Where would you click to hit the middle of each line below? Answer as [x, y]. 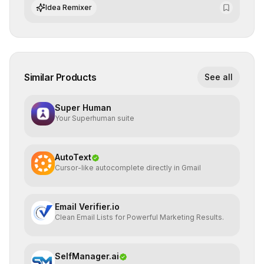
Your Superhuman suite [95, 118]
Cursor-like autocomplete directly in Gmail [128, 168]
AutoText [73, 157]
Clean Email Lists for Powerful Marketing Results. [139, 217]
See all [219, 77]
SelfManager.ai [87, 256]
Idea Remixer [69, 7]
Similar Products [60, 77]
